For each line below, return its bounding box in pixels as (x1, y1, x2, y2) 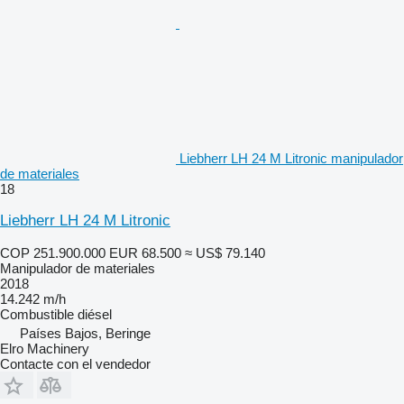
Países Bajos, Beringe (20, 325, 151, 341)
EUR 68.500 (109, 244, 181, 261)
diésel (78, 306, 112, 322)
